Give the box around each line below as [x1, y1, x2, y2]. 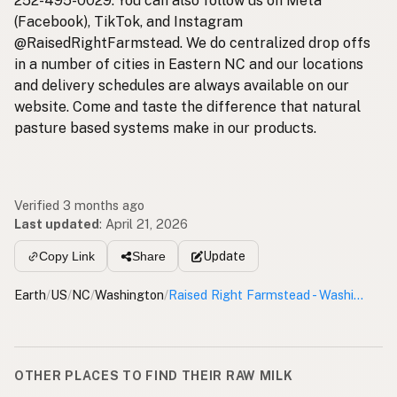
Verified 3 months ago [14, 198, 144, 214]
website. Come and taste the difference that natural [14, 98, 361, 116]
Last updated [14, 216, 99, 232]
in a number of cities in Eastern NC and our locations [14, 56, 363, 74]
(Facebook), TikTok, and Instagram [14, 13, 243, 31]
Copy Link [38, 249, 95, 264]
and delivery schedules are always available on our [14, 77, 349, 95]
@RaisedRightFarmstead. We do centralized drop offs [14, 35, 370, 52]
